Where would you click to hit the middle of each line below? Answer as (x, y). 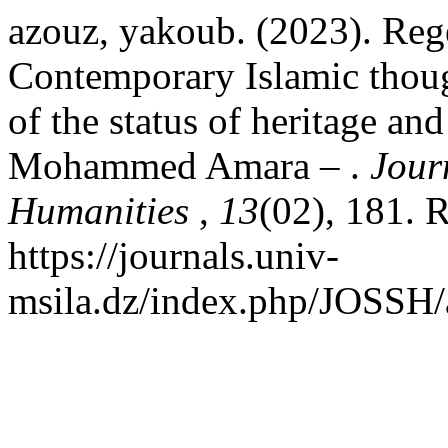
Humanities (103, 210)
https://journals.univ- (173, 255)
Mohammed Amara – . (189, 165)
